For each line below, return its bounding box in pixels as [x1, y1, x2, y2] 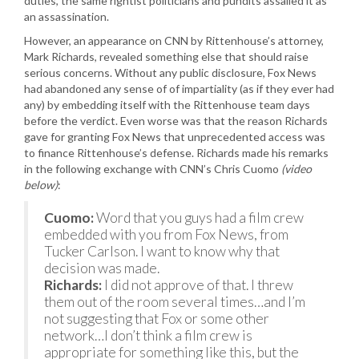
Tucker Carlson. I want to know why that [44, 243, 280, 260]
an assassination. [24, 10, 109, 23]
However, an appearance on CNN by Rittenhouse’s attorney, [24, 34, 324, 47]
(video [281, 162, 312, 175]
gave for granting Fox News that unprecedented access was [24, 130, 325, 143]
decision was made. [44, 260, 159, 276]
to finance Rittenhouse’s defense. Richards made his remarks [24, 146, 329, 159]
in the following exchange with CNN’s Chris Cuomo [24, 162, 281, 175]
